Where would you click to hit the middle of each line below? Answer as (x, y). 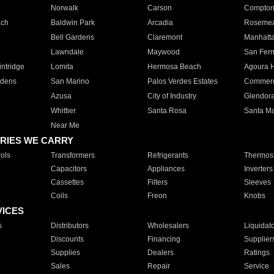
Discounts (67, 239)
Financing (164, 239)
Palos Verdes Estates (182, 81)
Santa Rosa (167, 111)
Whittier (63, 111)
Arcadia (160, 23)
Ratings (257, 253)
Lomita (62, 67)
